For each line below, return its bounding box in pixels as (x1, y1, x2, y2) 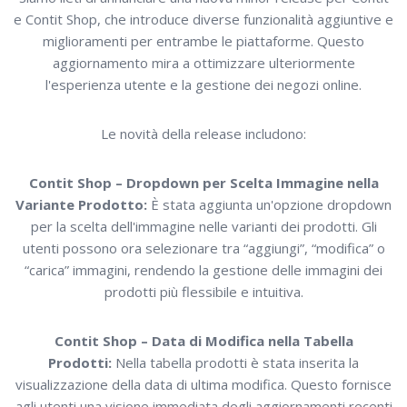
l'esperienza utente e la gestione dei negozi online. (45, 74, 362, 94)
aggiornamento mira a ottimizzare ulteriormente (52, 53, 355, 72)
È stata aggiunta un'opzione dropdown (147, 194, 392, 213)
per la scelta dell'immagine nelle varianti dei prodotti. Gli (30, 216, 377, 235)
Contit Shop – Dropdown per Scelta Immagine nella (28, 173, 379, 192)
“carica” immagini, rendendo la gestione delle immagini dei (25, 260, 382, 279)
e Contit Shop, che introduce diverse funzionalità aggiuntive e (14, 9, 393, 28)
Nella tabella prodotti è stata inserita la (112, 352, 359, 372)
